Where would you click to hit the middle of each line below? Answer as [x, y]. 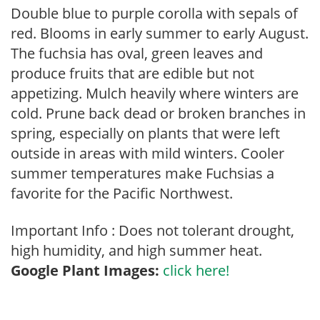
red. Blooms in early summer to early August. [160, 33]
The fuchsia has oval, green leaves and [137, 53]
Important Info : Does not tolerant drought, [152, 230]
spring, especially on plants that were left [145, 133]
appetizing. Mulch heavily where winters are [155, 93]
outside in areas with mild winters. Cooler [147, 153]
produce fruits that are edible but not [132, 73]
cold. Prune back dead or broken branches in [158, 113]
